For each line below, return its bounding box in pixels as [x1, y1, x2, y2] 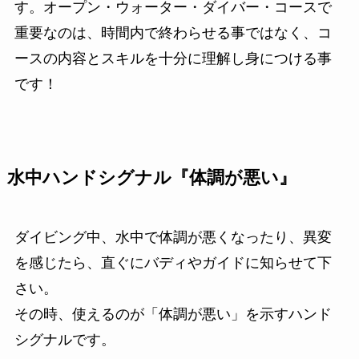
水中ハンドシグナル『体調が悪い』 [6, 167, 296, 188]
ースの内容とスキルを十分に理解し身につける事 [14, 50, 332, 67]
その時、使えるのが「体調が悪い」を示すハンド [14, 305, 332, 322]
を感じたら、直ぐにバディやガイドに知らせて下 [14, 254, 332, 271]
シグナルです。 [14, 331, 115, 348]
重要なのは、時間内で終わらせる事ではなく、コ [14, 24, 332, 41]
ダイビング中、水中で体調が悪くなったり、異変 [14, 228, 332, 245]
